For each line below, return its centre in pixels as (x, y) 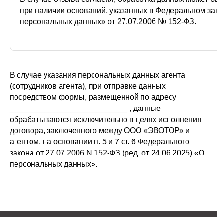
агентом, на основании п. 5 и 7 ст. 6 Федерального (100, 142)
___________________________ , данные (85, 108)
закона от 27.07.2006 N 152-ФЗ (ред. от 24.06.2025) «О (107, 153)
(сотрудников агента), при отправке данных (88, 86)
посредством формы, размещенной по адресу (93, 97)
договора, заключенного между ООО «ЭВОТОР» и (100, 131)
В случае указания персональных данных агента (97, 75)
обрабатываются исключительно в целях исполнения (106, 119)
